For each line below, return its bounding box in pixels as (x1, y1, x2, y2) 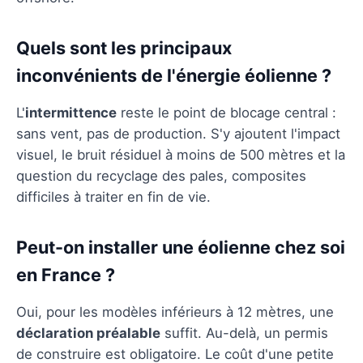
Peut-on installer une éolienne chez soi (16, 236, 345, 258)
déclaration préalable (16, 324, 160, 341)
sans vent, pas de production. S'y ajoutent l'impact (16, 125, 340, 142)
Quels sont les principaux (16, 36, 232, 58)
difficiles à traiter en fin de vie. (16, 188, 211, 205)
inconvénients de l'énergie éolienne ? (16, 64, 331, 86)
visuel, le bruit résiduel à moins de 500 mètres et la (16, 146, 345, 163)
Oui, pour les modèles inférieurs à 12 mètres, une (16, 303, 334, 320)
